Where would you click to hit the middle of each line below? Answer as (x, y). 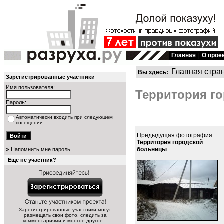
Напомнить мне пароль (41, 149)
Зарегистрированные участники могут (65, 210)
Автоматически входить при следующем (64, 117)
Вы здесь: (153, 72)
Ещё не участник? (32, 160)
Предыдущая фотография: (175, 135)
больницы (152, 149)
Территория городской (170, 142)
